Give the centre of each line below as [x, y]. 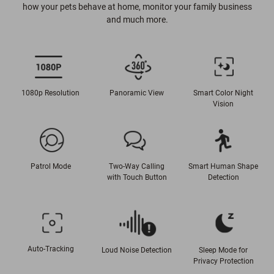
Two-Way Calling [137, 167]
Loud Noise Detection [137, 250]
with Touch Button [137, 178]
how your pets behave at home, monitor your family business [137, 7]
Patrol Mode [50, 167]
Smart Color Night [223, 93]
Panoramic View [137, 93]
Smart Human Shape [223, 167]
